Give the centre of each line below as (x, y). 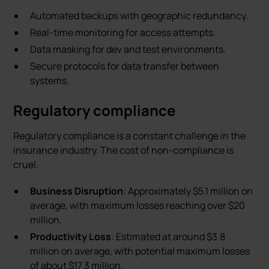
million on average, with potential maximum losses (140, 251)
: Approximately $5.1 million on (188, 191)
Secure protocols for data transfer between (125, 66)
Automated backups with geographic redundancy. (139, 16)
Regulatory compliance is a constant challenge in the (130, 136)
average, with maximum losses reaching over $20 (138, 205)
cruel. (26, 165)
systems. (50, 80)
